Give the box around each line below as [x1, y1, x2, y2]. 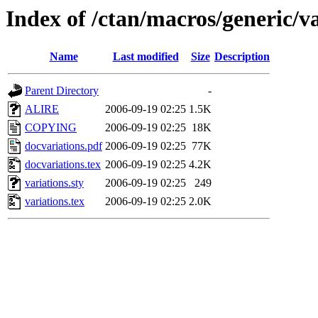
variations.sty [25, 177, 84, 190]
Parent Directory [25, 84, 99, 97]
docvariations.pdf [25, 140, 102, 153]
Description [214, 50, 270, 63]
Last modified [112, 50, 179, 63]
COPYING [25, 121, 77, 134]
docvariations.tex [25, 158, 101, 171]
